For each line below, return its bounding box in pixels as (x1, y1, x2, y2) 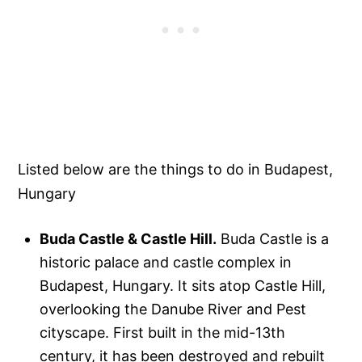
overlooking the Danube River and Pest (40, 301, 307, 318)
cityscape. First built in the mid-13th (40, 324, 286, 342)
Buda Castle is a (217, 230, 330, 248)
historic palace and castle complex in (40, 254, 293, 271)
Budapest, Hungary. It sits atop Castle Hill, (40, 277, 326, 295)
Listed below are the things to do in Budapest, (18, 161, 334, 179)
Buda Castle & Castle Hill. (40, 230, 217, 248)
